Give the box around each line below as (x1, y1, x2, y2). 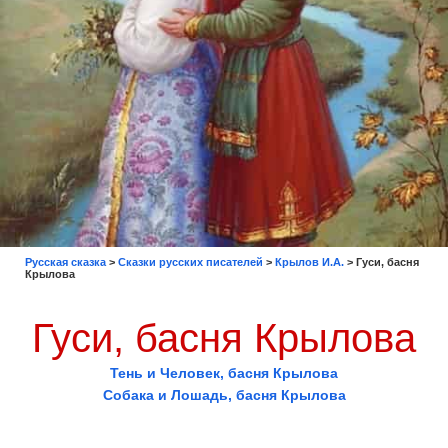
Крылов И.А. (275, 256, 344, 268)
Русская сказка (25, 256, 106, 268)
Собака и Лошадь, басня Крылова (102, 387, 346, 403)
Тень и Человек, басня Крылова (110, 365, 338, 381)
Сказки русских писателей (118, 256, 263, 268)
